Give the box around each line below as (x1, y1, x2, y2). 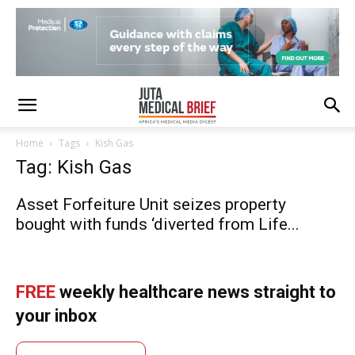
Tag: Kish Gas (16, 156, 132, 178)
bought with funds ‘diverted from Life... (16, 215, 300, 234)
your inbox (16, 306, 97, 326)
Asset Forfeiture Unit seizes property (16, 195, 286, 214)
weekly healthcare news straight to (55, 282, 336, 302)
